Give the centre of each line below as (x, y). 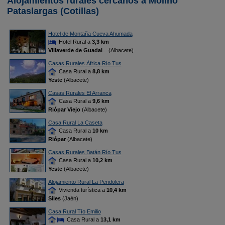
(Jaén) (69, 199)
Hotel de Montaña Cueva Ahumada (90, 34)
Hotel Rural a (74, 42)
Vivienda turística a (82, 190)
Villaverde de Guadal (75, 50)
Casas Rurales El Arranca (80, 93)
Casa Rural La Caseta (75, 123)
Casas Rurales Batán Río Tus (85, 152)
